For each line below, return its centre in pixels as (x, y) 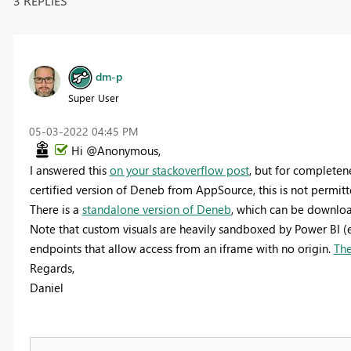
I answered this (69, 170)
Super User (93, 97)
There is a (56, 209)
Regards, (52, 268)
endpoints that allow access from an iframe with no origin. (181, 248)
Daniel (46, 287)
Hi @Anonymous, (116, 150)
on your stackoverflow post (179, 170)
